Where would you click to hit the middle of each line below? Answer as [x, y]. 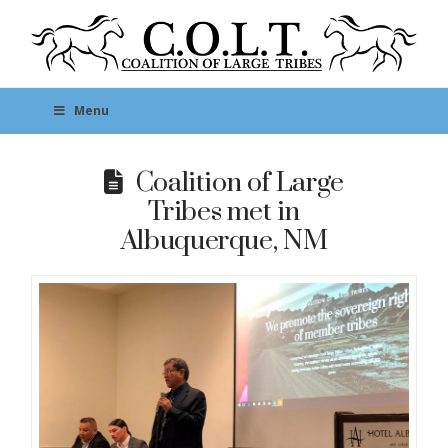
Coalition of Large [239, 183]
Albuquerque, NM [224, 241]
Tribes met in [224, 212]
